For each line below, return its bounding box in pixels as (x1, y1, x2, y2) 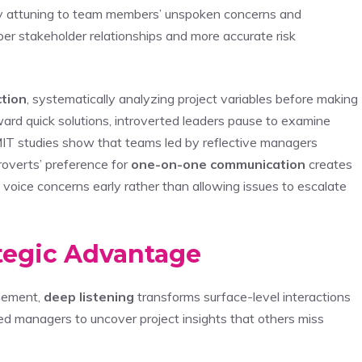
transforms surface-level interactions (134, 288, 351, 305)
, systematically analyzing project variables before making (27, 90, 358, 107)
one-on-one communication (131, 155, 305, 172)
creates (305, 155, 352, 172)
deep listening (44, 288, 134, 305)
